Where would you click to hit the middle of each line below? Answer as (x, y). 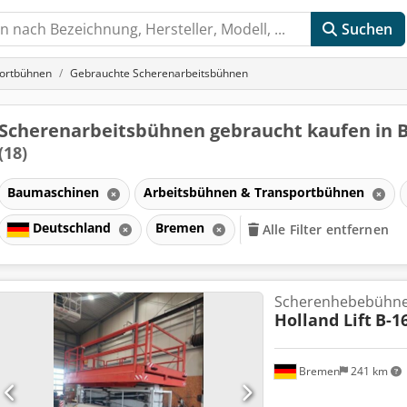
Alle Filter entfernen (325, 230)
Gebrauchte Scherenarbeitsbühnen (159, 73)
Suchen (367, 29)
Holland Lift (323, 320)
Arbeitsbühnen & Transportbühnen (255, 192)
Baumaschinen (55, 192)
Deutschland (71, 228)
